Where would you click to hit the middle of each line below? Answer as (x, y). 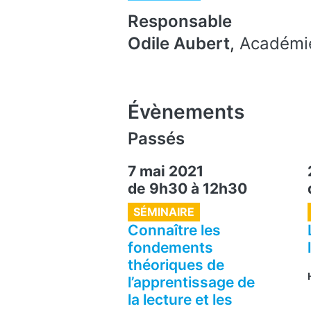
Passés (156, 138)
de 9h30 (158, 188)
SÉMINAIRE (164, 212)
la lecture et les (180, 299)
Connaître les (174, 230)
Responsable (180, 21)
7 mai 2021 (166, 171)
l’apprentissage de (191, 282)
